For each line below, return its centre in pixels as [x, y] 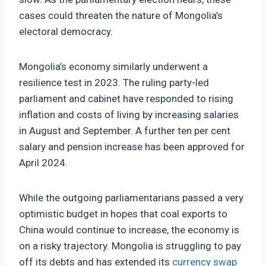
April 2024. [43, 163]
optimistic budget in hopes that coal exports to [123, 214]
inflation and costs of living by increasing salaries [129, 115]
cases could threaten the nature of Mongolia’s [121, 16]
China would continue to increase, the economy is [129, 230]
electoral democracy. [66, 32]
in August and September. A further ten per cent [125, 131]
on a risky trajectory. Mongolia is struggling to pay [130, 246]
